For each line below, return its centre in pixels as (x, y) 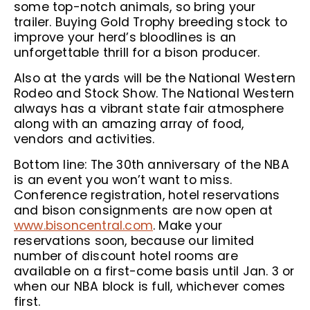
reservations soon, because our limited (134, 241)
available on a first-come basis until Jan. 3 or (154, 271)
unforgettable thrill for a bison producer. (137, 53)
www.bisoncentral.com (83, 226)
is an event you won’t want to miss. (123, 180)
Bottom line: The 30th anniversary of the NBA (152, 165)
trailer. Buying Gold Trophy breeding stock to (151, 22)
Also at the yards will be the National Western (155, 78)
